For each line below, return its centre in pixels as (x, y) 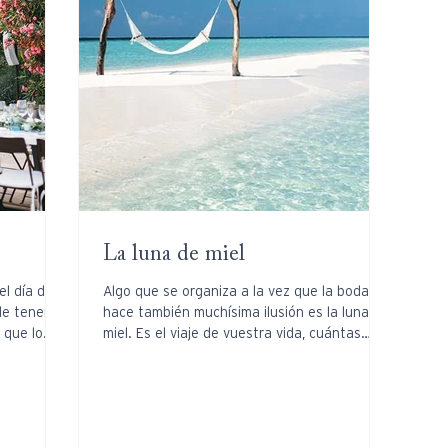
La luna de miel (174, 254)
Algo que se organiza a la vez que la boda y (241, 290)
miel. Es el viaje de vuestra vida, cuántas (232, 332)
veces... (127, 353)
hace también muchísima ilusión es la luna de (246, 311)
